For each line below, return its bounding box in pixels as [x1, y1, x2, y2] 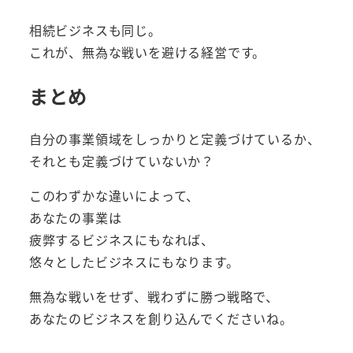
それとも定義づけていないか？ [28, 150, 214, 170]
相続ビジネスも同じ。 [28, 20, 162, 40]
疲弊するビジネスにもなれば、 [28, 229, 214, 249]
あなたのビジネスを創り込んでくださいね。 [28, 308, 293, 328]
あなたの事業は [28, 207, 122, 227]
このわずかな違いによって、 [28, 185, 200, 205]
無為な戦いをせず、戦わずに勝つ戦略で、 [28, 286, 279, 306]
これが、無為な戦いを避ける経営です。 [28, 43, 266, 62]
